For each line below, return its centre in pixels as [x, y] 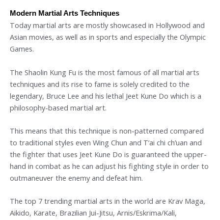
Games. [22, 49]
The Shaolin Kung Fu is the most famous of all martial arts [105, 72]
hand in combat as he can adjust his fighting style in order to [109, 166]
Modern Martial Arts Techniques [65, 14]
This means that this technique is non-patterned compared [107, 131]
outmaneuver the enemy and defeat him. [76, 178]
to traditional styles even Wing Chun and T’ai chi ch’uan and [106, 143]
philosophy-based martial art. [58, 107]
